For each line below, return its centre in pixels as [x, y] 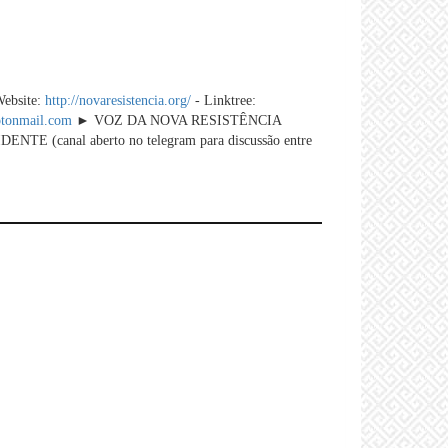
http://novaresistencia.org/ [118, 100]
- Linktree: [223, 100]
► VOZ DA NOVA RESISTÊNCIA [176, 120]
